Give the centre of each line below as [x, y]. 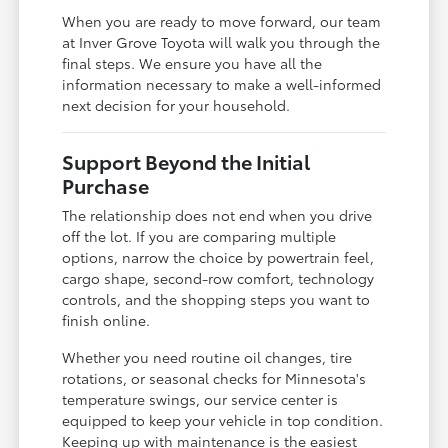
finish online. [106, 319]
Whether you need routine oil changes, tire [207, 356]
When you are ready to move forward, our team [222, 20]
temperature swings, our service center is [200, 398]
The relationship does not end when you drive [217, 214]
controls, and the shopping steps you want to [216, 298]
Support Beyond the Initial [186, 160]
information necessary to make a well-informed [222, 83]
